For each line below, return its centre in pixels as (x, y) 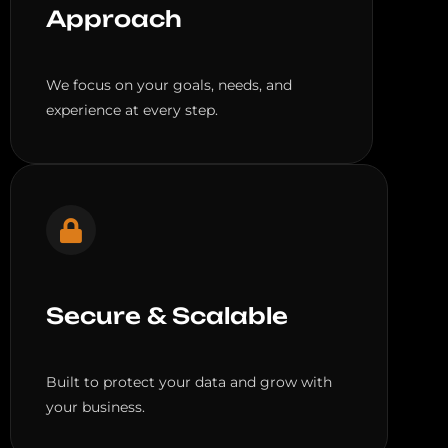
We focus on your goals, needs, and (169, 85)
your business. (95, 407)
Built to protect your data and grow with (189, 382)
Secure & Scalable (167, 316)
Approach (114, 19)
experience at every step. (132, 110)
